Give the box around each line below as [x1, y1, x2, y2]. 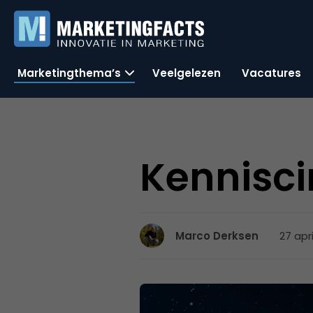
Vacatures [242, 65, 301, 80]
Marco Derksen [175, 228, 259, 243]
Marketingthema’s [17, 65, 121, 80]
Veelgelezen [152, 65, 221, 80]
